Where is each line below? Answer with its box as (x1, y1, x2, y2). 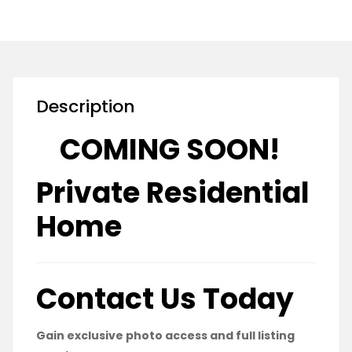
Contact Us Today (36, 279, 294, 319)
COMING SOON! (60, 130, 292, 170)
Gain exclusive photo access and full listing (36, 328, 295, 343)
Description (36, 94, 135, 119)
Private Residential (36, 173, 310, 213)
